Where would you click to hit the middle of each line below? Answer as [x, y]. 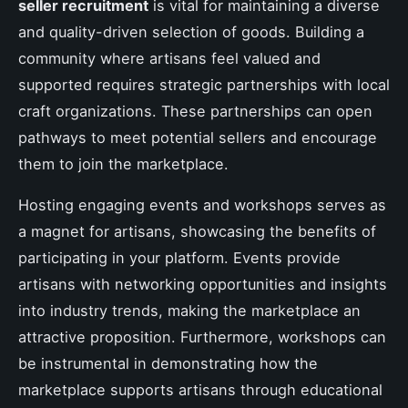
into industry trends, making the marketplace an [189, 310]
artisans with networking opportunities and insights [203, 284]
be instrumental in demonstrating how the [168, 363]
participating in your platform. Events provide [179, 257]
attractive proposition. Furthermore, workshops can [202, 337]
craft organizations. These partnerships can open [195, 111]
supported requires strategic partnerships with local [204, 84]
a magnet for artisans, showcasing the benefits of [197, 231]
